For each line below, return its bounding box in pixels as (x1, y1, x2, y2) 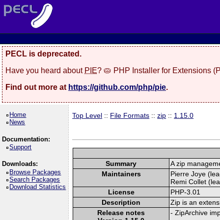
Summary (106, 159, 137, 167)
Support (9, 143, 32, 151)
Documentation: (1, 135, 50, 143)
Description (102, 198, 141, 206)
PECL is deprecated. (5, 50, 82, 58)
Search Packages (9, 175, 60, 183)
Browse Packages (9, 168, 61, 176)
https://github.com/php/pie (68, 82, 166, 91)
